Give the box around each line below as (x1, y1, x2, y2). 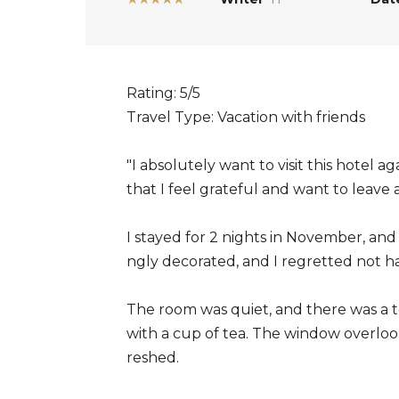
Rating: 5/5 (126, 85, 201, 102)
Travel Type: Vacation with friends (126, 109, 366, 126)
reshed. (126, 349, 180, 366)
